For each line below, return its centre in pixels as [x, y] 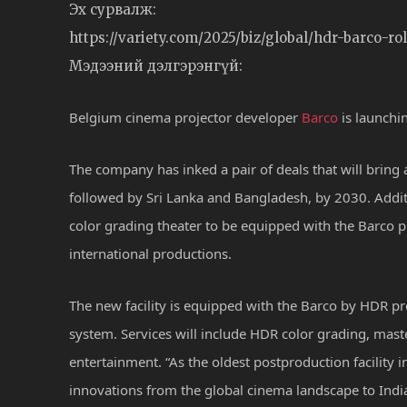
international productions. [150, 253]
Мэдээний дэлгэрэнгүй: [156, 65]
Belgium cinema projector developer [185, 117]
